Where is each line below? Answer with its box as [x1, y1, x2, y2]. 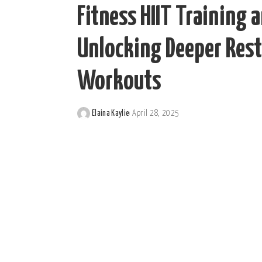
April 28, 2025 [132, 109, 180, 118]
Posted [77, 115, 100, 124]
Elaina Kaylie [92, 109, 130, 118]
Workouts [77, 69, 161, 96]
